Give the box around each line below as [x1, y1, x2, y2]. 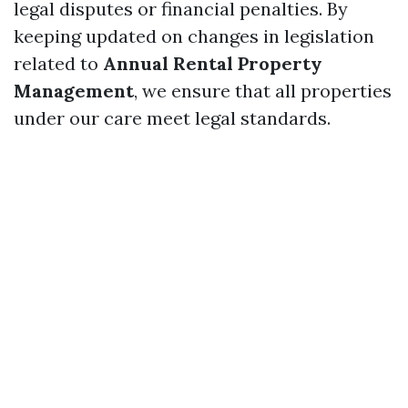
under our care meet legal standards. [14, 107, 331, 129]
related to [14, 52, 103, 75]
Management [14, 79, 134, 102]
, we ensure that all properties [134, 79, 392, 102]
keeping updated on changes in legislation [14, 25, 374, 47]
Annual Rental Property [103, 52, 322, 75]
